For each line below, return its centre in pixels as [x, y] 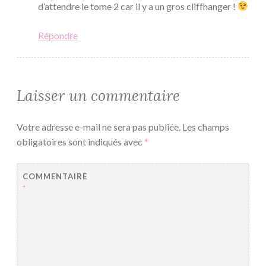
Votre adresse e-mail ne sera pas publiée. [99, 126]
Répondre [58, 35]
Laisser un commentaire [98, 95]
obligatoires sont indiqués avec [80, 141]
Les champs [206, 126]
